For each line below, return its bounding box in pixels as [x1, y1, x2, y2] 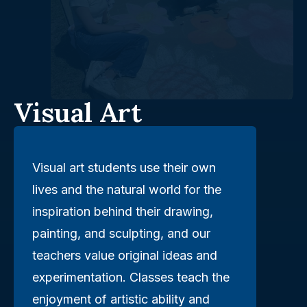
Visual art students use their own [32, 160, 216, 175]
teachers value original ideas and [32, 247, 217, 262]
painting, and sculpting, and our [32, 225, 210, 241]
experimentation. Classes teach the [32, 269, 230, 284]
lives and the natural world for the [32, 182, 221, 197]
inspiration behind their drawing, [32, 204, 213, 219]
